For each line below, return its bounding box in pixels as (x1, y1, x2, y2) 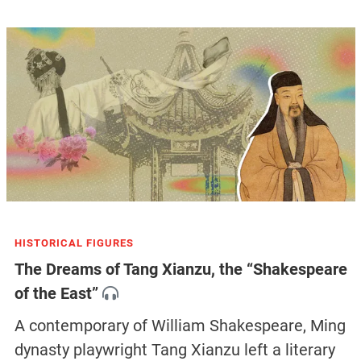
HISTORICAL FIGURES (14, 237, 134, 250)
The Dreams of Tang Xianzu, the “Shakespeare (14, 259, 347, 280)
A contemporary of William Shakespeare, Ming (14, 316, 346, 336)
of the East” (14, 284, 98, 304)
